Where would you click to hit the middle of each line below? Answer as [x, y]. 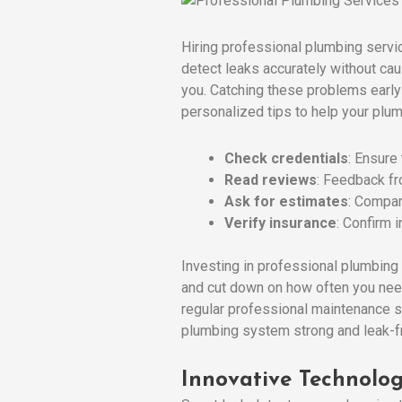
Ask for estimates [286, 201]
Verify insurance [280, 223]
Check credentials [286, 158]
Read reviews [271, 179]
